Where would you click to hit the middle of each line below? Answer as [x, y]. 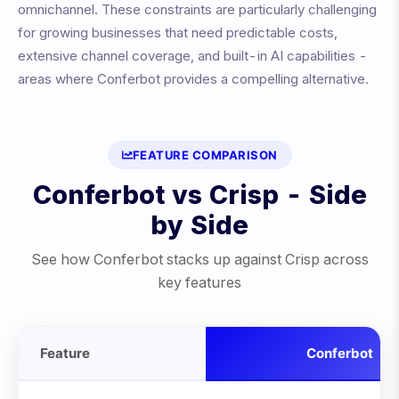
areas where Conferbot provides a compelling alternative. [193, 79]
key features [199, 282]
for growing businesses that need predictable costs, [178, 33]
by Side [199, 225]
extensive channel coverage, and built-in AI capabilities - [193, 56]
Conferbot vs [121, 195]
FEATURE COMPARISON [205, 155]
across [344, 259]
